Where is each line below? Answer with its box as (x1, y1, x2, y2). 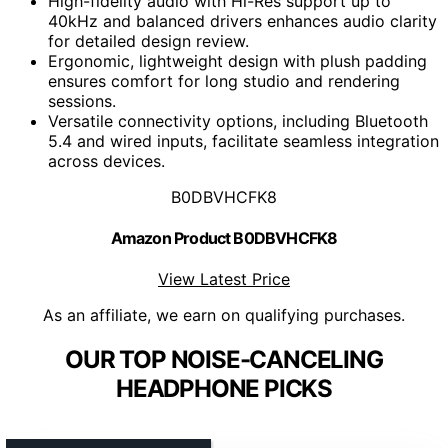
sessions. (48, 90, 116, 111)
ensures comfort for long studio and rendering (48, 70, 400, 91)
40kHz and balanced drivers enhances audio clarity (48, 10, 437, 31)
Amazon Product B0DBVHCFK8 (110, 228, 338, 249)
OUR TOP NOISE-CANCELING (65, 345, 383, 375)
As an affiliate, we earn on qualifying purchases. (43, 305, 405, 326)
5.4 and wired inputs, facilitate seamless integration (48, 130, 439, 151)
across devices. (48, 150, 165, 171)
